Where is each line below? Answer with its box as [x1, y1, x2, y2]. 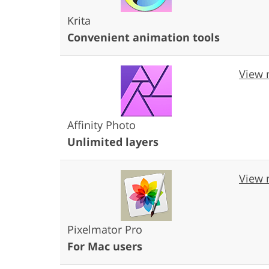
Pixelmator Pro [67, 222, 142, 237]
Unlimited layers [67, 134, 159, 149]
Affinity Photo [67, 117, 136, 132]
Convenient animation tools [67, 29, 220, 44]
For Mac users [67, 238, 142, 253]
